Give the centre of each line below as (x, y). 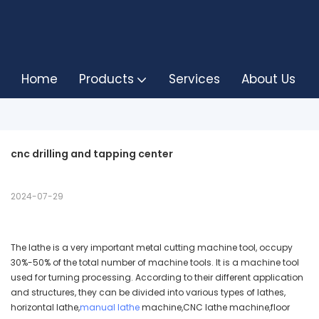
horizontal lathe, (45, 308)
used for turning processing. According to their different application (157, 278)
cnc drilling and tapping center (92, 154)
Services (194, 79)
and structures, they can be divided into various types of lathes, (148, 293)
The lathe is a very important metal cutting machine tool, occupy (152, 248)
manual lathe (110, 308)
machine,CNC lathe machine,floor (215, 308)
